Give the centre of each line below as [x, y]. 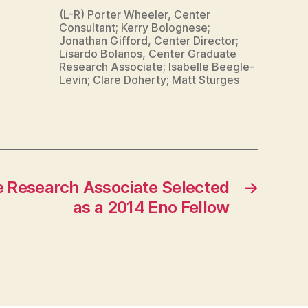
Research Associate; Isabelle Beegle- [157, 67]
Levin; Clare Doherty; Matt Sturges [149, 80]
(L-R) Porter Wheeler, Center [135, 14]
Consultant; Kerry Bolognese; [135, 27]
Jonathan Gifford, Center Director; [149, 41]
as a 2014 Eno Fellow [151, 207]
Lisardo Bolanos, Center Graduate [148, 54]
